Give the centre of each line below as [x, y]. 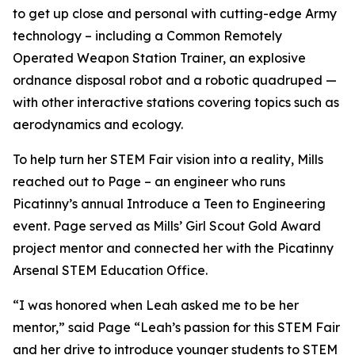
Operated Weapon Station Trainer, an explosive [159, 58]
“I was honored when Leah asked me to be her [156, 305]
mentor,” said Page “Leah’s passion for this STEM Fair [176, 327]
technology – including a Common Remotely [147, 36]
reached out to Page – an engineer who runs [149, 181]
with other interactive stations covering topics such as [176, 102]
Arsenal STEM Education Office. [110, 270]
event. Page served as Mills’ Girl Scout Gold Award [167, 226]
